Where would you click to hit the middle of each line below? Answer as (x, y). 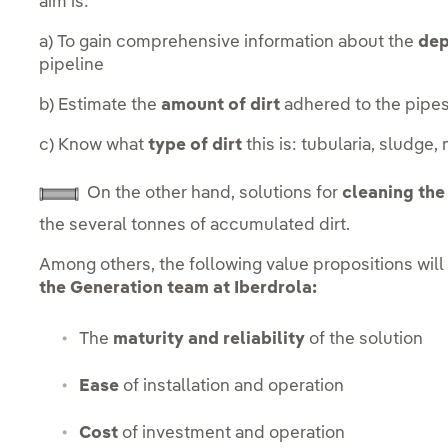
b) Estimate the (100, 106)
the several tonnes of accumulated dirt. (195, 226)
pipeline (72, 66)
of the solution (364, 339)
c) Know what (94, 146)
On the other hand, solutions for (211, 194)
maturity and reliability (209, 339)
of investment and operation (232, 433)
